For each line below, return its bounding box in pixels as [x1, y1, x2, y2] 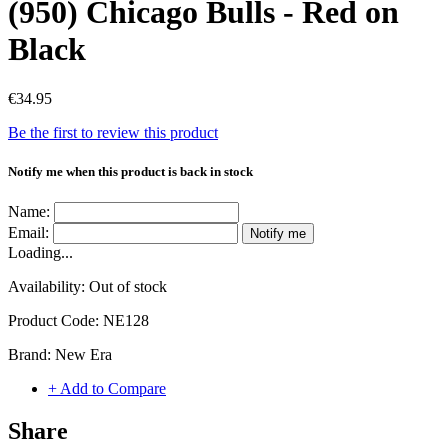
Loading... [8, 244, 73, 262]
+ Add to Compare [48, 380, 166, 398]
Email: [8, 224, 49, 242]
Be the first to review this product [8, 123, 218, 141]
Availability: [8, 278, 89, 296]
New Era [55, 346, 112, 364]
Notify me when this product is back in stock [8, 164, 253, 180]
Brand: [8, 346, 55, 364]
